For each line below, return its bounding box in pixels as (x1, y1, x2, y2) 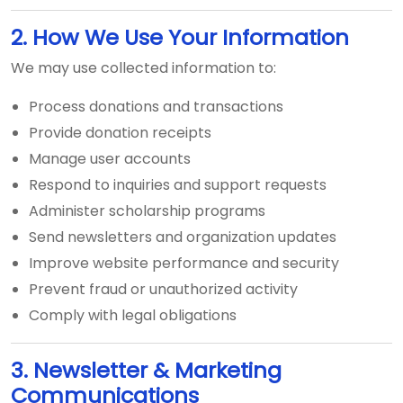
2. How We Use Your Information (11, 22, 349, 52)
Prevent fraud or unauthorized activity (29, 279, 298, 300)
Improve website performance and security (29, 253, 339, 273)
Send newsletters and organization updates (29, 227, 336, 247)
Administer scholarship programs (29, 201, 265, 221)
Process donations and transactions (29, 96, 283, 117)
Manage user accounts (29, 148, 191, 169)
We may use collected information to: (11, 58, 276, 78)
